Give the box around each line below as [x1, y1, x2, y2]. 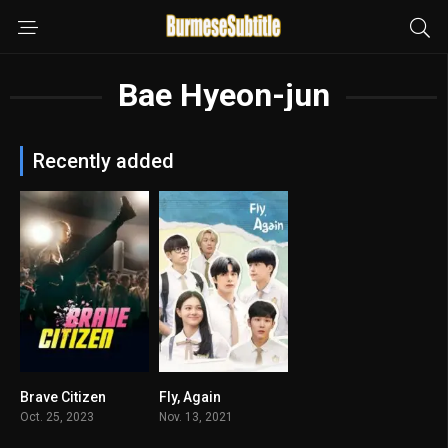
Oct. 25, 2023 [20, 409, 94, 424]
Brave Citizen [20, 388, 106, 405]
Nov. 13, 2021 [158, 409, 233, 424]
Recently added [33, 149, 174, 173]
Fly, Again [158, 388, 221, 405]
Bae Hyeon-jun [117, 76, 330, 114]
